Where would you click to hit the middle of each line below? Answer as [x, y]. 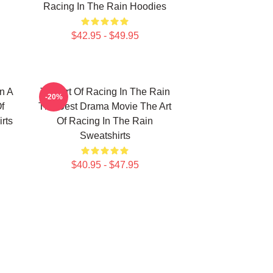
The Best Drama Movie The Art [105, 106]
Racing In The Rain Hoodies [105, 6]
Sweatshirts [105, 136]
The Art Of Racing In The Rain [105, 92]
